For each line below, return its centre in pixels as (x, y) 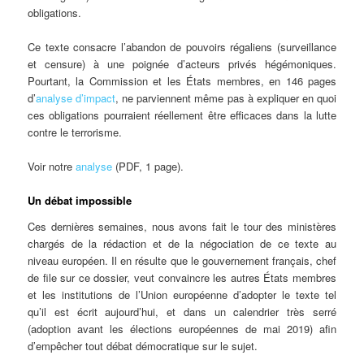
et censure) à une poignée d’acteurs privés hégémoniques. (182, 64)
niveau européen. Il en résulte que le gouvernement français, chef (182, 260)
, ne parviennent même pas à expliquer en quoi (226, 98)
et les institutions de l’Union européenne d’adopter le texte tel (182, 294)
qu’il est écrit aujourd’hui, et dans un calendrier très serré (182, 311)
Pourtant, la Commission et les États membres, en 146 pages (182, 81)
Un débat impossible (80, 201)
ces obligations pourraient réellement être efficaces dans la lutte (182, 115)
